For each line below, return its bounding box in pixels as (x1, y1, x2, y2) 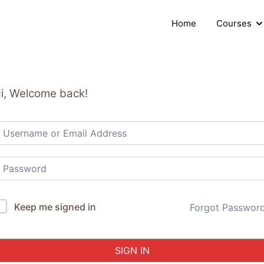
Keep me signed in (14, 201, 96, 213)
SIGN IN (114, 245, 150, 256)
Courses (216, 18, 252, 29)
